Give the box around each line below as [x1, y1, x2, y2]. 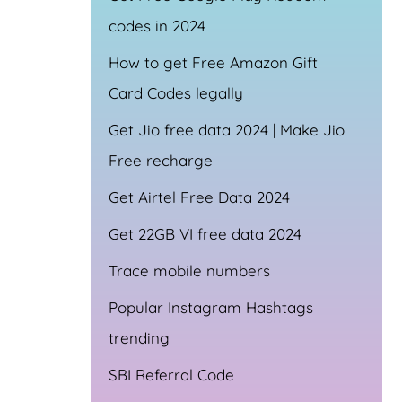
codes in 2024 [109, 15, 205, 35]
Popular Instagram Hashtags [109, 297, 313, 317]
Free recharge [109, 150, 213, 170]
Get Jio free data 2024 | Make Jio [109, 119, 345, 139]
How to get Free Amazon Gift [109, 52, 318, 72]
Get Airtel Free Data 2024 [109, 187, 290, 206]
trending [109, 328, 170, 347]
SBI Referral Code [109, 364, 234, 384]
